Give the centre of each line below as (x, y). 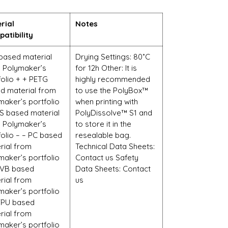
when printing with (107, 102)
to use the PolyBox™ (112, 90)
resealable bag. (103, 135)
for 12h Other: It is (106, 68)
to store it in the (103, 124)
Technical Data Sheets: (115, 146)
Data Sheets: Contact (113, 169)
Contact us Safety (107, 158)
